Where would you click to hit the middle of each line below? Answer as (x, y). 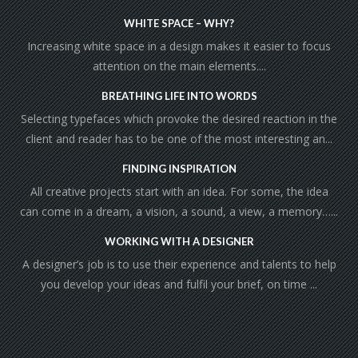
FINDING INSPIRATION (179, 169)
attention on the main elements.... (179, 66)
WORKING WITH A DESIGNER (179, 242)
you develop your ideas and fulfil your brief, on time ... (179, 284)
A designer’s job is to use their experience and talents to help (179, 265)
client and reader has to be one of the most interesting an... (179, 139)
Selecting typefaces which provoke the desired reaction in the (179, 119)
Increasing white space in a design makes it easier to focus (179, 46)
